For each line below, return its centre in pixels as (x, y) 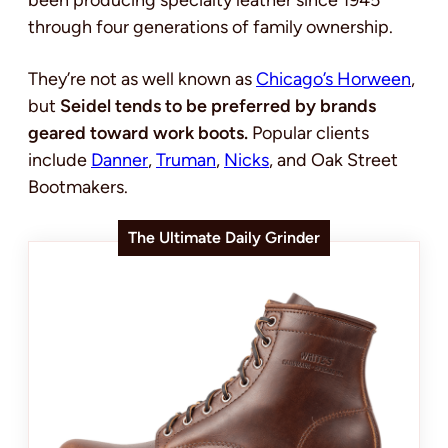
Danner (119, 160)
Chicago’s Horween (333, 79)
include (59, 160)
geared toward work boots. (138, 133)
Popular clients (308, 133)
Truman (186, 160)
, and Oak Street (333, 160)
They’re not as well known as (142, 79)
